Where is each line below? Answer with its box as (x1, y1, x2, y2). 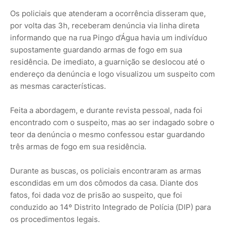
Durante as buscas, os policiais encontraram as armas (10, 166, 201, 176)
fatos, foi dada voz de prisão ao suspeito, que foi (10, 190, 182, 200)
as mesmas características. (10, 81, 106, 91)
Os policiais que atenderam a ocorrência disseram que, (10, 9, 206, 19)
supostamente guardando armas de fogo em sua (10, 45, 182, 55)
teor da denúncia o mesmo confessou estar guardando (10, 130, 205, 140)
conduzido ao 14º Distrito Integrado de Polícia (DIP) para (10, 202, 211, 212)
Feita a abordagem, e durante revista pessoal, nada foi (10, 105, 202, 116)
